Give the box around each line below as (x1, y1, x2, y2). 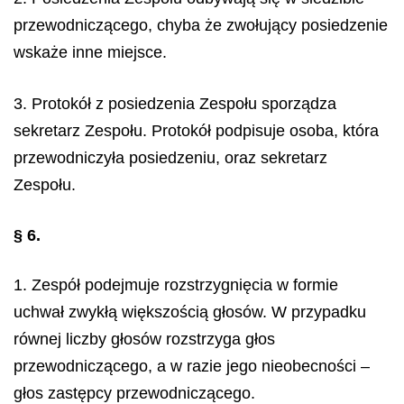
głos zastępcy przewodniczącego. (14, 383, 255, 402)
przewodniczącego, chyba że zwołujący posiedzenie (14, 16, 388, 34)
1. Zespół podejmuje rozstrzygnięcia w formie (14, 275, 338, 294)
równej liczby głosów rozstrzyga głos (14, 329, 275, 348)
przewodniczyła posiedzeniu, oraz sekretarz (14, 148, 327, 167)
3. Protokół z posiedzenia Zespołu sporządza (14, 94, 336, 113)
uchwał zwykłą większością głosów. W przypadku (14, 302, 366, 321)
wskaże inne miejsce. (14, 43, 167, 61)
